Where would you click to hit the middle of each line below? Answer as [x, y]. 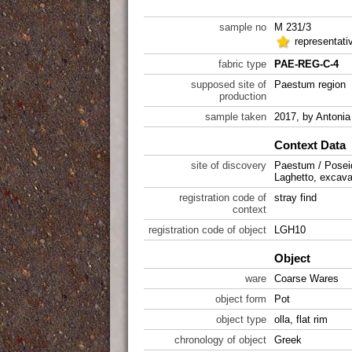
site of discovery [229, 165]
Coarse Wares [306, 279]
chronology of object [220, 340]
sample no [243, 27]
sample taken [236, 117]
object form [241, 299]
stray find [295, 198]
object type [241, 319]
